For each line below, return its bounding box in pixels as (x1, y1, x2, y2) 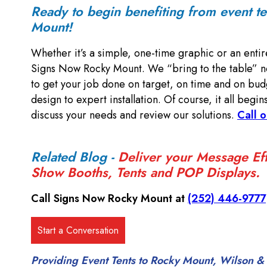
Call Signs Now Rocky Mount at (31, 191, 188, 207)
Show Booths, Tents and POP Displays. (31, 163, 260, 182)
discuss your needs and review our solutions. (31, 107, 237, 123)
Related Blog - (31, 147, 118, 167)
